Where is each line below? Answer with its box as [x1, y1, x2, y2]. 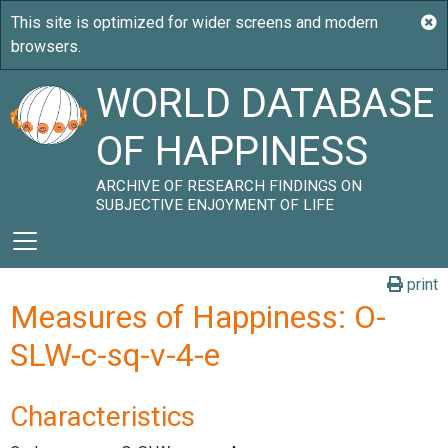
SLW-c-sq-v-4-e [10, 336, 220, 374]
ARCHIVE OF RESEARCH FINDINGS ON [96, 177, 363, 195]
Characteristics [10, 400, 195, 433]
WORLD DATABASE [96, 80, 435, 127]
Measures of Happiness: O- [10, 298, 386, 336]
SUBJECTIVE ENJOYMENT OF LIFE [96, 196, 335, 214]
